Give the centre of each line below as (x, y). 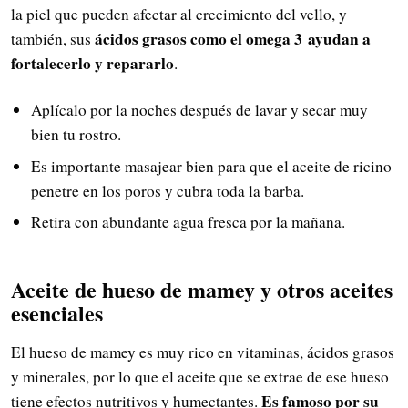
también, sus (53, 39)
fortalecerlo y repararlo (92, 64)
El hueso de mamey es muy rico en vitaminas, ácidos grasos (203, 352)
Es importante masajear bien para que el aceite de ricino (211, 166)
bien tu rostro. (76, 134)
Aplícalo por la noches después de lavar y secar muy (199, 109)
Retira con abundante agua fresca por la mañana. (188, 222)
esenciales (57, 313)
